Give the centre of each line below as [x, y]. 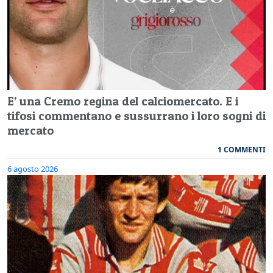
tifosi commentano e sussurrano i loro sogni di [136, 116]
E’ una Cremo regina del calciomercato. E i [123, 101]
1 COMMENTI [242, 150]
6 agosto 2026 [33, 169]
